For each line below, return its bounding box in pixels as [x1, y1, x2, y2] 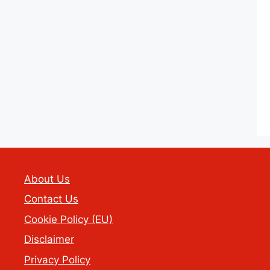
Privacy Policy [24, 253, 90, 266]
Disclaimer [24, 233, 74, 246]
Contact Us [24, 193, 78, 206]
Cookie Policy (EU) [24, 213, 113, 225]
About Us [24, 172, 70, 185]
